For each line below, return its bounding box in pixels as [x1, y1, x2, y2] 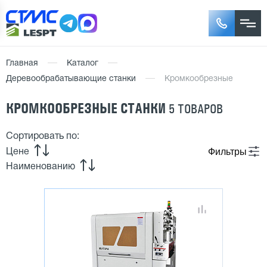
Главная [6, 60, 38, 67]
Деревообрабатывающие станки [6, 75, 136, 83]
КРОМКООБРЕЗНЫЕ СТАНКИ [6, 100, 169, 117]
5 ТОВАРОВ [169, 101, 223, 117]
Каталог [67, 60, 98, 67]
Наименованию [6, 163, 75, 171]
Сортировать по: [6, 132, 79, 141]
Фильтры [208, 146, 247, 157]
